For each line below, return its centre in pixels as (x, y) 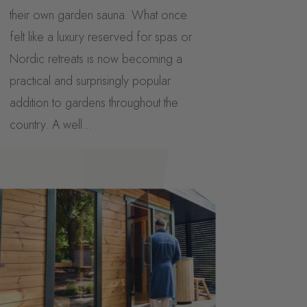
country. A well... (51, 125)
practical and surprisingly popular (90, 81)
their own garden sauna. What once (98, 15)
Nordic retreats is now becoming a (96, 59)
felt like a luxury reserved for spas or (100, 37)
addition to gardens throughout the (94, 103)
